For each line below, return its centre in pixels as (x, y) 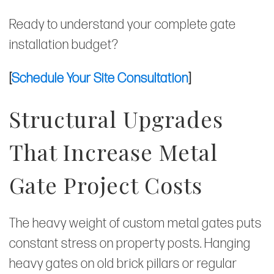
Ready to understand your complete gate (123, 24)
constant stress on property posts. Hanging (130, 243)
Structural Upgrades (116, 118)
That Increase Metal (113, 151)
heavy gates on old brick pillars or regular (123, 264)
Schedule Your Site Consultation (100, 78)
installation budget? (64, 45)
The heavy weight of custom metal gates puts (135, 223)
